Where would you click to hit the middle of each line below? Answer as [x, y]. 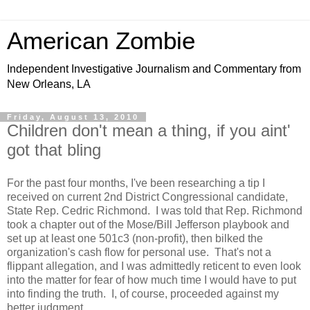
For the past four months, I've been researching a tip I [136, 183]
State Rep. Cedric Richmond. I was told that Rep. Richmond [155, 210]
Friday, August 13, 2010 [73, 117]
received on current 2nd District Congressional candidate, [147, 197]
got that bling [54, 150]
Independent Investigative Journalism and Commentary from [154, 69]
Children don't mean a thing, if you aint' [149, 130]
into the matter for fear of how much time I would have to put [152, 280]
